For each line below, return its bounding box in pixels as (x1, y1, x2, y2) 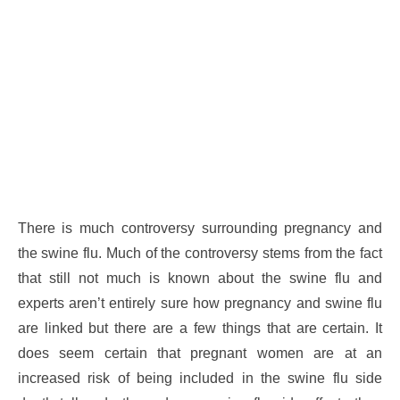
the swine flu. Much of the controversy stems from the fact (17, 245, 383, 261)
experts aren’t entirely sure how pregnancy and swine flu (17, 295, 383, 311)
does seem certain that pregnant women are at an (17, 345, 383, 361)
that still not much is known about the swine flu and (17, 270, 383, 286)
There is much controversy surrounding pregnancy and (17, 220, 383, 236)
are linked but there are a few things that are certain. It (17, 320, 383, 336)
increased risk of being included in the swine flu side (17, 370, 383, 386)
